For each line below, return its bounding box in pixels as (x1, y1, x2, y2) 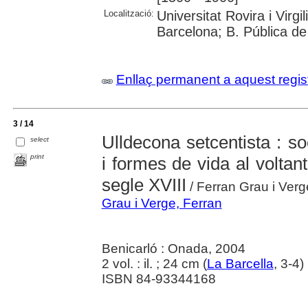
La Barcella (206, 256, 274, 272)
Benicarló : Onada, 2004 (101, 241, 245, 256)
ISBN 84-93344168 (101, 272, 216, 287)
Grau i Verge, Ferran (101, 196, 222, 211)
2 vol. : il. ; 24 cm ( (101, 256, 207, 272)
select (30, 135, 49, 143)
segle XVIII (101, 175, 186, 196)
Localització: (103, 8, 154, 19)
